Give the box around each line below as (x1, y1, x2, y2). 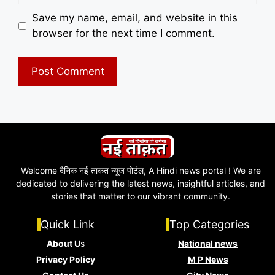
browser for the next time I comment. (31, 27, 215, 40)
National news (178, 238, 238, 249)
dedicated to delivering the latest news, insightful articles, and (16, 178, 265, 189)
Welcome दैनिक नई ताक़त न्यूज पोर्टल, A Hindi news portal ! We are (20, 165, 261, 176)
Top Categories (169, 218, 249, 231)
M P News (187, 254, 228, 265)
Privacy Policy (36, 254, 95, 265)
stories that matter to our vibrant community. (51, 191, 230, 202)
